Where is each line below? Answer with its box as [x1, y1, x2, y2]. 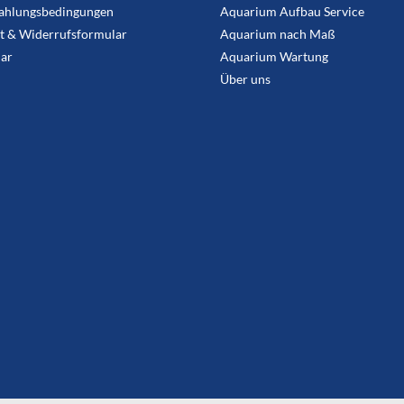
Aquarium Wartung [220, 48, 328, 64]
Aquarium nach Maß [220, 25, 335, 41]
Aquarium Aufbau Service [220, 3, 364, 19]
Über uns [220, 70, 271, 87]
